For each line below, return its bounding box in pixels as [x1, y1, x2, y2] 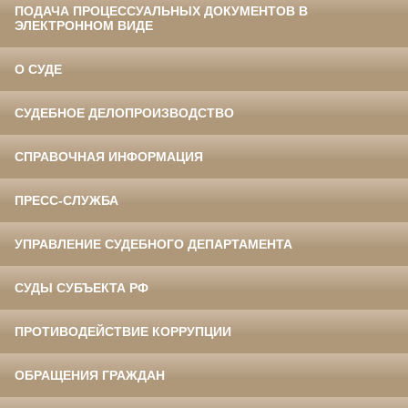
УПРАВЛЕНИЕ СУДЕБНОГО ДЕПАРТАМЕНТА [15, 237, 292, 252]
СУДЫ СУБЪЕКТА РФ [15, 280, 148, 296]
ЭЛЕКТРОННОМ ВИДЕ [15, 18, 153, 34]
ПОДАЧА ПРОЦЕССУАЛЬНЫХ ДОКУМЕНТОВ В [15, 4, 308, 19]
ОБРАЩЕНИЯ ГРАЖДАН [15, 368, 165, 383]
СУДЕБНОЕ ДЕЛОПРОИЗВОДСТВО [15, 106, 234, 121]
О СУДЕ [15, 62, 62, 77]
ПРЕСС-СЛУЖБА [15, 193, 118, 209]
